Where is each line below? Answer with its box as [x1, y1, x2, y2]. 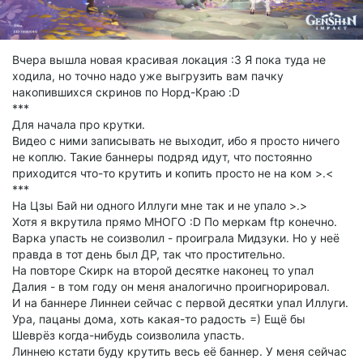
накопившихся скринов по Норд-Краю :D [12, 85, 240, 100]
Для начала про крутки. [12, 117, 145, 132]
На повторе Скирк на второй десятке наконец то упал [12, 263, 314, 278]
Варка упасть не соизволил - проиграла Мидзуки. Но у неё [12, 231, 340, 246]
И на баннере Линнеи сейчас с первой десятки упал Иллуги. [12, 296, 348, 310]
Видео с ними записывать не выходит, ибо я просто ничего [12, 134, 340, 148]
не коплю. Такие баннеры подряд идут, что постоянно [12, 150, 312, 164]
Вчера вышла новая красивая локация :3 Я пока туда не [12, 53, 326, 67]
